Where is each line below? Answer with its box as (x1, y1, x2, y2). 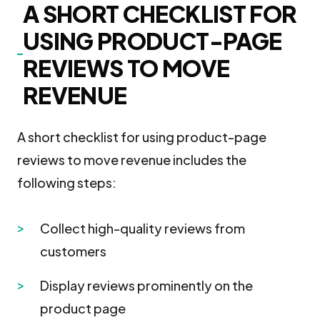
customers (40, 243, 106, 259)
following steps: (17, 174, 116, 191)
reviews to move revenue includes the (17, 151, 246, 168)
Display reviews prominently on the (40, 277, 253, 294)
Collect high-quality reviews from (40, 220, 245, 236)
